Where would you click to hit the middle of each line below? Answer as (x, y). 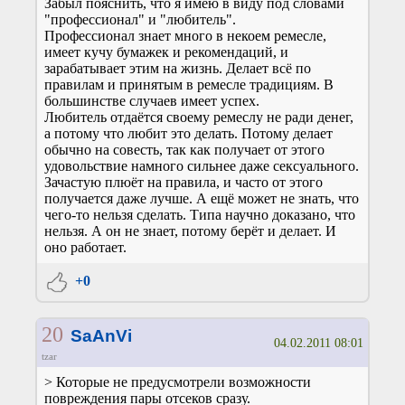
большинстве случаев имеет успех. (152, 101)
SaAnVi (101, 336)
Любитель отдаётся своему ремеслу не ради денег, (199, 118)
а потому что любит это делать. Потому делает (188, 134)
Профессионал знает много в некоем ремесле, (185, 36)
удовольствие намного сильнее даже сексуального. (202, 166)
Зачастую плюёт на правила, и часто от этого (184, 183)
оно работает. (85, 248)
